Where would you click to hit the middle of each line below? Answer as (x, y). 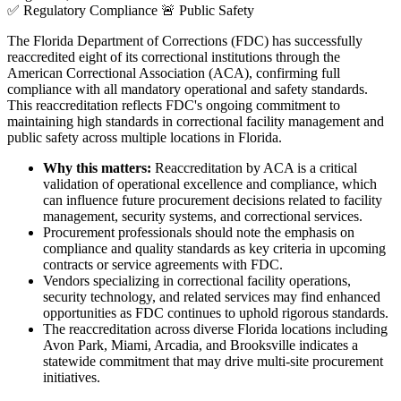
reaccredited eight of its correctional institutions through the (174, 56)
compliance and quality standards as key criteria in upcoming (214, 248)
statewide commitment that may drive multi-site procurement (213, 361)
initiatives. (72, 377)
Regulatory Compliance (90, 10)
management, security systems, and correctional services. (203, 216)
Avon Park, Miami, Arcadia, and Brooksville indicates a (200, 345)
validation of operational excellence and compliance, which (210, 183)
